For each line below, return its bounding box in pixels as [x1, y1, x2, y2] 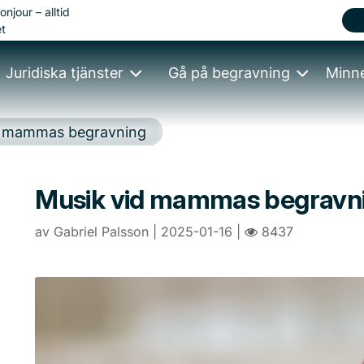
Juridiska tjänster [6, 64, 124, 81]
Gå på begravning [168, 64, 291, 81]
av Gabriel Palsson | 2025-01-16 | [35, 223, 245, 240]
